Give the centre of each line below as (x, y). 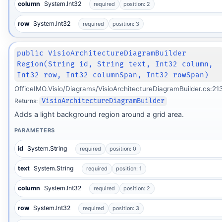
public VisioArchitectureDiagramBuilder (102, 53)
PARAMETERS (35, 130)
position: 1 (129, 169)
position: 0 (123, 149)
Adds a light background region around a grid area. (99, 114)
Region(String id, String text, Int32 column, (115, 64)
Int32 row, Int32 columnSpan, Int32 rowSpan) (113, 75)
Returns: (27, 101)
